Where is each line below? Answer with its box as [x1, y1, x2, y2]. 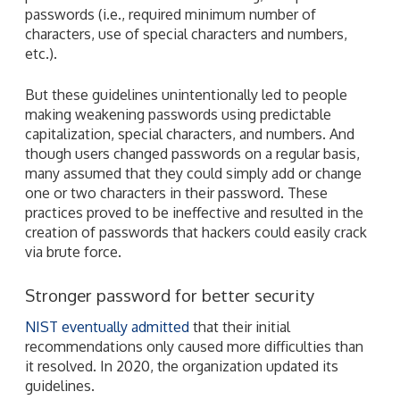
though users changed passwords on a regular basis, [25, 144, 360, 162]
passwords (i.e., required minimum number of [25, 4, 316, 23]
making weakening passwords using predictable [25, 104, 331, 123]
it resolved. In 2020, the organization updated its [25, 356, 338, 375]
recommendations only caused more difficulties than [25, 337, 363, 355]
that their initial [189, 317, 290, 336]
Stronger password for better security [25, 284, 314, 305]
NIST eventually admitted [25, 317, 189, 336]
